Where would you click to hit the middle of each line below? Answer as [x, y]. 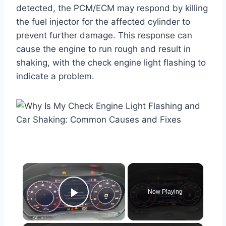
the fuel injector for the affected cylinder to [103, 21]
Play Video [110, 206]
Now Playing [165, 191]
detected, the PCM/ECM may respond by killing [112, 8]
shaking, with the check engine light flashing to [111, 62]
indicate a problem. [55, 76]
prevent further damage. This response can [104, 35]
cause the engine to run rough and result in [103, 49]
